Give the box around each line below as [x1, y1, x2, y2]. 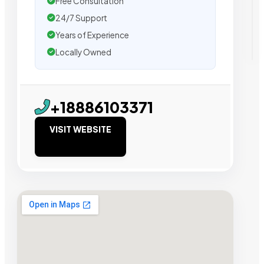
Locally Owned [55, 47, 111, 57]
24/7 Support [55, 12, 107, 23]
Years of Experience [55, 29, 129, 40]
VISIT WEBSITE [49, 123, 111, 134]
